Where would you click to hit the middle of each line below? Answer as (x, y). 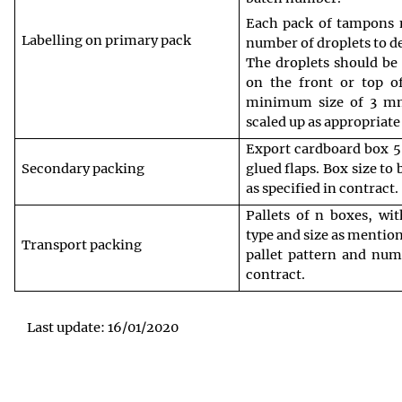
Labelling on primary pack (106, 40)
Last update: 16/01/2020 (103, 328)
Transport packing (81, 245)
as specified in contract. (322, 188)
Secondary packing (83, 168)
